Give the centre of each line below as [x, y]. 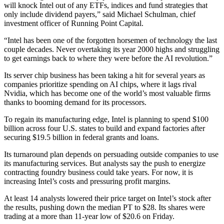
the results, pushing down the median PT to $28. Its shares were [104, 207]
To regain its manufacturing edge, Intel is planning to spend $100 [106, 119]
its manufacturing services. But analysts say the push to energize [105, 163]
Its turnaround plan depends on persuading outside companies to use [111, 154]
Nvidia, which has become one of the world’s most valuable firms [107, 93]
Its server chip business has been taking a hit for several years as [104, 75]
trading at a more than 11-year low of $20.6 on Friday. [89, 216]
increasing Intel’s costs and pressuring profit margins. [87, 181]
